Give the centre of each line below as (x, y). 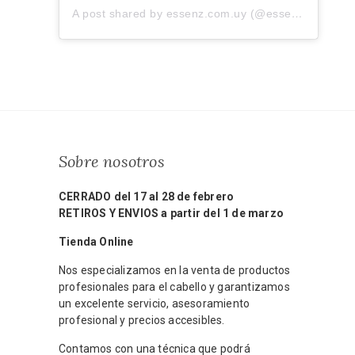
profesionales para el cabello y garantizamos (174, 287)
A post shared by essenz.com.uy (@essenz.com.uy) (297, 14)
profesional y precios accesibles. (142, 321)
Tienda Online (96, 242)
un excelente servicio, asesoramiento (155, 304)
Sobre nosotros (112, 162)
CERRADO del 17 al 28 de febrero (147, 197)
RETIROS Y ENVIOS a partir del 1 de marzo (171, 214)
